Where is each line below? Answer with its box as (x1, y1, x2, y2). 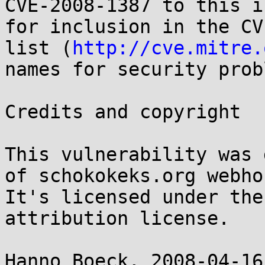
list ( (5, 37, 72, 59)
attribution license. (5, 208, 230, 229)
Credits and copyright (5, 101, 241, 122)
